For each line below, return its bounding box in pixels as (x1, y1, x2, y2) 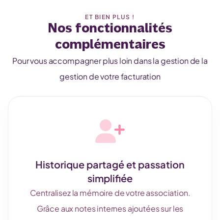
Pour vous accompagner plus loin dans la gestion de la (12, 55, 208, 66)
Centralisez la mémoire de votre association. (29, 188, 191, 198)
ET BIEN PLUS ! (85, 13, 135, 21)
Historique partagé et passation (35, 158, 185, 170)
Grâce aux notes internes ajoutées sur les (36, 203, 184, 214)
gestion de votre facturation (59, 71, 161, 82)
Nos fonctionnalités (48, 22, 172, 35)
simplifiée (87, 172, 133, 184)
